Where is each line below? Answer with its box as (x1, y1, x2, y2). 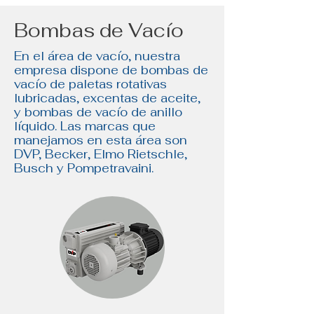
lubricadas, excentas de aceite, (14, 90, 200, 106)
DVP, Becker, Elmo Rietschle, (14, 146, 187, 162)
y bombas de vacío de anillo (14, 104, 182, 120)
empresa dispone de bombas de (14, 62, 208, 78)
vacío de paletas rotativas (14, 76, 167, 92)
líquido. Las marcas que (14, 118, 156, 134)
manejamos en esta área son (14, 132, 187, 148)
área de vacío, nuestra (48, 48, 180, 64)
